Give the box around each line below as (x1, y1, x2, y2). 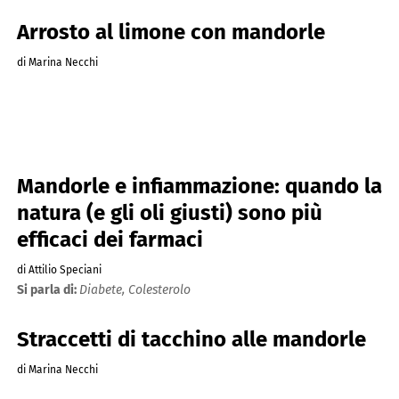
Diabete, (78, 281, 128, 297)
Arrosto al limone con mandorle (16, 20, 325, 45)
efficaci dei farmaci (16, 226, 203, 252)
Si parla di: (16, 281, 79, 297)
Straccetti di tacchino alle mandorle (16, 327, 366, 353)
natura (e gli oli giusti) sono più (16, 199, 322, 225)
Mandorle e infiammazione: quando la (16, 173, 382, 199)
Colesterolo (127, 281, 191, 297)
